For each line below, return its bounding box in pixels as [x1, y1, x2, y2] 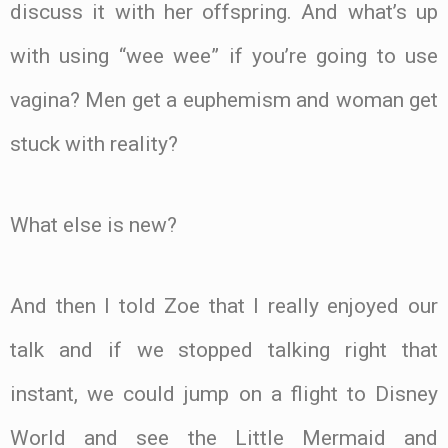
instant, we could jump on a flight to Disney [10, 381, 438, 406]
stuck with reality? [10, 132, 178, 157]
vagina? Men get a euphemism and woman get [10, 88, 438, 113]
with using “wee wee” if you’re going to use [10, 44, 438, 69]
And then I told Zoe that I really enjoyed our [10, 293, 438, 318]
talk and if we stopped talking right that [10, 337, 438, 362]
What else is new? [10, 212, 177, 237]
